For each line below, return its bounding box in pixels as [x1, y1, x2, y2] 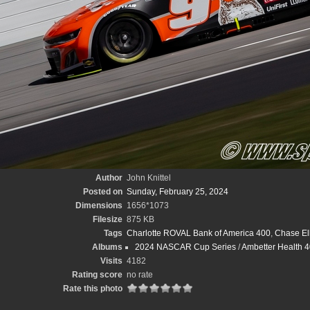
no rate [127, 270, 153, 280]
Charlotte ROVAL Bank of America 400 [127, 228, 271, 238]
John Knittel [127, 173, 171, 183]
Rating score [72, 270, 122, 280]
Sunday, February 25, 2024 [127, 187, 228, 197]
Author [95, 173, 122, 183]
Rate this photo [63, 284, 122, 293]
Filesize [93, 215, 122, 224]
